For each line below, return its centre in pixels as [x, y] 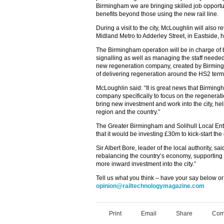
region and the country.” [128, 112]
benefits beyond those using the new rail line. [157, 14]
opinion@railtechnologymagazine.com [150, 186]
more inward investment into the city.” [146, 164]
